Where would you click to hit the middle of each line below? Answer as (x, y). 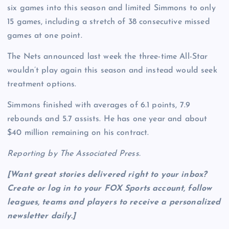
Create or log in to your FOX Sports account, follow (110, 189)
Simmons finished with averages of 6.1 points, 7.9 (99, 106)
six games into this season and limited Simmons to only (111, 8)
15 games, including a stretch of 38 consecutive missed (109, 22)
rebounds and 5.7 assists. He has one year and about (107, 119)
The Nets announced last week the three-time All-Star (108, 57)
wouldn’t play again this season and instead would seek (112, 71)
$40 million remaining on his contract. (78, 133)
